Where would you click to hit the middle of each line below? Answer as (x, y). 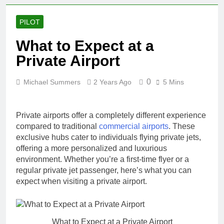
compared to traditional (57, 126)
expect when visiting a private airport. (81, 181)
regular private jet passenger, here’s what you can (104, 170)
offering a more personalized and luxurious (91, 148)
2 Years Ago (112, 82)
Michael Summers (52, 82)
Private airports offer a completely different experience (111, 115)
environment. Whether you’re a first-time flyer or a (102, 159)
